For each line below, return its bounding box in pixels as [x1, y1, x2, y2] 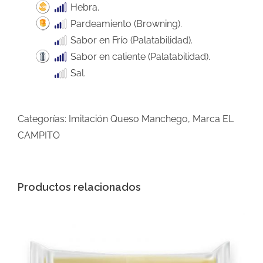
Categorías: [18, 113, 69, 125]
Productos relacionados [18, 181, 141, 194]
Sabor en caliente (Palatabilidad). [68, 51, 210, 63]
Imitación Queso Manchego [69, 113, 188, 125]
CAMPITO [18, 130, 60, 141]
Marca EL [193, 113, 234, 125]
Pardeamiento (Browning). [68, 18, 182, 30]
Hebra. [68, 2, 99, 14]
